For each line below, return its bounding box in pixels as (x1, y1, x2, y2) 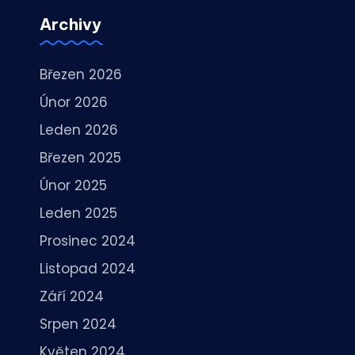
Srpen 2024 (40, 314, 116, 334)
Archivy (40, 13, 101, 34)
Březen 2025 (40, 147, 121, 167)
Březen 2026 (40, 64, 122, 84)
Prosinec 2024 (40, 231, 136, 250)
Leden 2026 (40, 120, 118, 139)
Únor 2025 (40, 175, 107, 195)
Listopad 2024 (40, 258, 136, 278)
